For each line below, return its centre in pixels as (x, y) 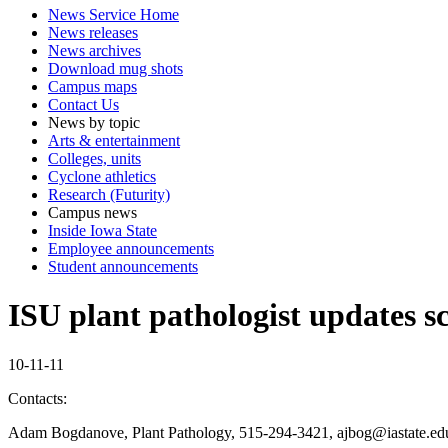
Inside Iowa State (102, 230)
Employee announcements (131, 248)
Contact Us (83, 104)
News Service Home (113, 14)
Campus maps (92, 86)
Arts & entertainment (114, 140)
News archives (94, 50)
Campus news (92, 212)
